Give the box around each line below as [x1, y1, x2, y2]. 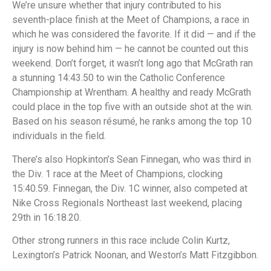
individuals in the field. [12, 130, 106, 142]
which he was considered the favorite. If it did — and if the [12, 28, 256, 41]
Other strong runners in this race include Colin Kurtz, [12, 234, 230, 246]
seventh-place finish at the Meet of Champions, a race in [12, 14, 249, 26]
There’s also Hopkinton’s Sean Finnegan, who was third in [12, 153, 251, 165]
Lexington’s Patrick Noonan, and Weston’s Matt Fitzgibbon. [12, 249, 258, 261]
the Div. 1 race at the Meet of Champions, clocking [12, 168, 223, 180]
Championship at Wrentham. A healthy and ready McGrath [12, 87, 251, 99]
